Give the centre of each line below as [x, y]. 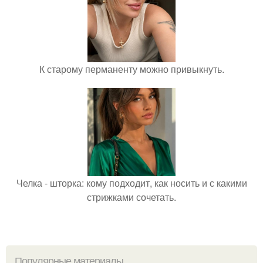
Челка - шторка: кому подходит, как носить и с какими [131, 183]
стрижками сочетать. [131, 197]
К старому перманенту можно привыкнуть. [131, 69]
